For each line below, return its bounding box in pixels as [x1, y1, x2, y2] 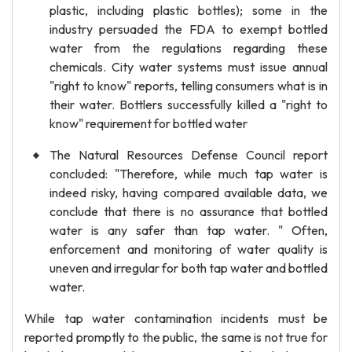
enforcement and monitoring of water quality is [49, 241, 328, 257]
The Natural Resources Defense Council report [49, 147, 328, 163]
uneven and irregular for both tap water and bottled [49, 260, 328, 276]
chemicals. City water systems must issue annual [49, 59, 328, 75]
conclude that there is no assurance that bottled [49, 203, 328, 219]
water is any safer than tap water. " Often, [49, 222, 328, 238]
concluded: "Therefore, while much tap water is [49, 166, 328, 181]
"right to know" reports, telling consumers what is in [49, 78, 328, 93]
